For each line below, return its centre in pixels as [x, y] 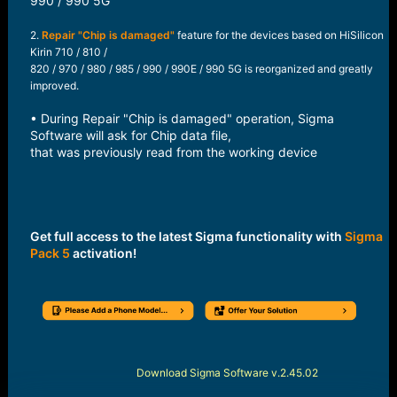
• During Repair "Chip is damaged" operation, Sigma [182, 118]
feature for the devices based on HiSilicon [279, 35]
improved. [54, 85]
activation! [103, 253]
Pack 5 [50, 253]
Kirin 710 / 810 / [68, 51]
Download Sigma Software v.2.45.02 [227, 373]
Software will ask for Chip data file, [130, 135]
